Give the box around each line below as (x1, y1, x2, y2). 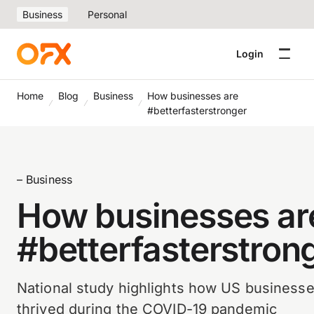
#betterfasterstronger (147, 104, 247, 116)
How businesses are (147, 90, 239, 102)
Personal (88, 8, 127, 20)
